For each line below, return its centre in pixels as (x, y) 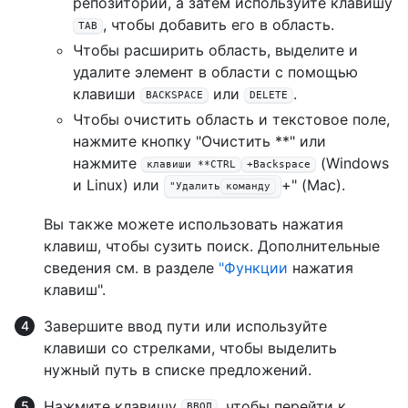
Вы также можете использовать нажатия (194, 224)
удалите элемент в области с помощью (215, 72)
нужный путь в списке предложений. (178, 369)
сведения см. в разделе (131, 267)
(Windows (352, 163)
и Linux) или (118, 185)
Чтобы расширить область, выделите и (215, 51)
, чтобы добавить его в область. (219, 25)
